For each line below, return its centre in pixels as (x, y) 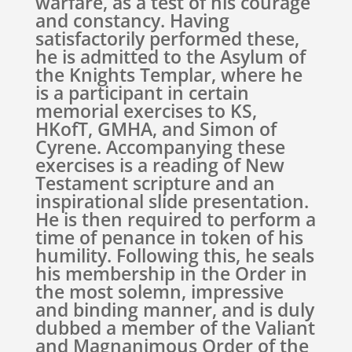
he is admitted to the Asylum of (170, 57)
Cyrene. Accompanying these (160, 147)
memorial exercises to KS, (146, 111)
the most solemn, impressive (159, 291)
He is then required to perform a (175, 219)
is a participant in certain (142, 93)
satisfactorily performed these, (167, 38)
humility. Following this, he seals (174, 255)
